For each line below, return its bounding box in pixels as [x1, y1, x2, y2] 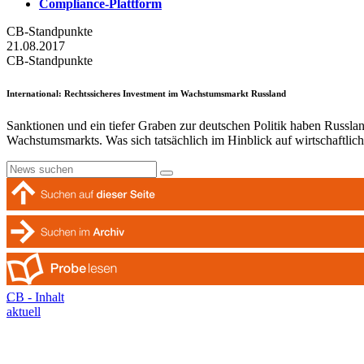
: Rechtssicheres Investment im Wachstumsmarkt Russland [58, 88, 286, 98]
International [6, 88, 58, 98]
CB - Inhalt [6, 289, 64, 304]
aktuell [6, 304, 41, 318]
